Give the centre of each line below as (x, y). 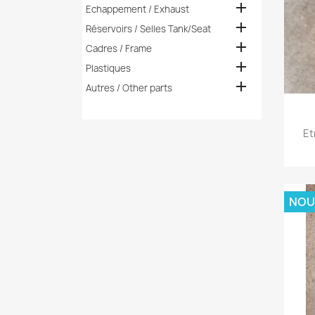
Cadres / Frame (118, 49)
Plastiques (108, 68)
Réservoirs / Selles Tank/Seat (148, 29)
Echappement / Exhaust (137, 9)
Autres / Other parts (129, 88)
